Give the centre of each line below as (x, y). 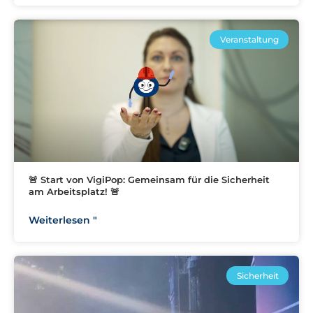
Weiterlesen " (63, 220)
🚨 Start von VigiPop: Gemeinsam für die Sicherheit (149, 180)
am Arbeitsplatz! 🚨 (74, 192)
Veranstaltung (249, 39)
